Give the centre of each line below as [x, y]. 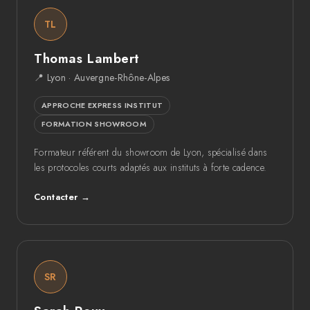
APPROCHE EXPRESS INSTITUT [102, 106]
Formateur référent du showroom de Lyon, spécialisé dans [151, 153]
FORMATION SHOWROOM [94, 124]
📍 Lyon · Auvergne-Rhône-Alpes [102, 78]
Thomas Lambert [87, 59]
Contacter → [62, 197]
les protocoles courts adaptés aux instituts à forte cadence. [151, 168]
